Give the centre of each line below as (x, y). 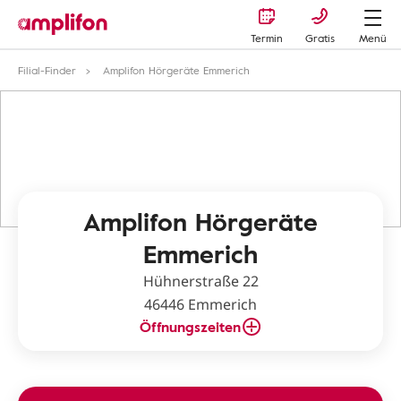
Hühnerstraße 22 (200, 281)
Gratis (320, 38)
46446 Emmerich (200, 304)
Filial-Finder (47, 70)
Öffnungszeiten (190, 327)
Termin (267, 38)
